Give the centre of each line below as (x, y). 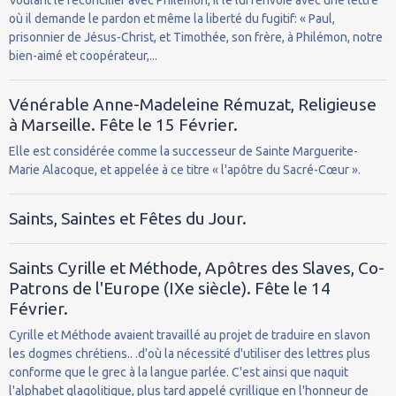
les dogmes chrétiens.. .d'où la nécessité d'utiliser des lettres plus (190, 353)
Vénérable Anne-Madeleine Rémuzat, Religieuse (193, 104)
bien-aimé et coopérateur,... (83, 55)
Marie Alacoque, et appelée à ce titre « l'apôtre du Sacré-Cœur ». (185, 169)
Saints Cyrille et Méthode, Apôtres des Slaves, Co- (197, 267)
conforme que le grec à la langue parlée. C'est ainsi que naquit (179, 372)
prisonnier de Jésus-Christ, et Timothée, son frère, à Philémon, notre (196, 37)
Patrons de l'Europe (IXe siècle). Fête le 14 (170, 288)
